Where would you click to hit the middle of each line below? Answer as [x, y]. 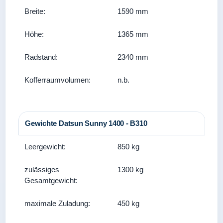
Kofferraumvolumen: [57, 80]
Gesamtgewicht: [51, 180]
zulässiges [42, 169]
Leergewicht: [45, 147]
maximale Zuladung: [57, 203]
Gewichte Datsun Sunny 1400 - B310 [86, 123]
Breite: [35, 11]
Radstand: [41, 57]
